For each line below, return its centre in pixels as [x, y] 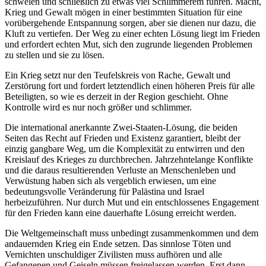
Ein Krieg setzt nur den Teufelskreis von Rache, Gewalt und [118, 75]
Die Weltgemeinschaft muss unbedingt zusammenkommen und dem [132, 233]
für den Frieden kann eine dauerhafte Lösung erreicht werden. [121, 213]
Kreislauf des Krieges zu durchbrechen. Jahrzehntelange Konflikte [129, 159]
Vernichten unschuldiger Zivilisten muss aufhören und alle [113, 254]
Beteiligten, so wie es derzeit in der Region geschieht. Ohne [116, 96]
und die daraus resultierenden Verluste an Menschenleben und [120, 170]
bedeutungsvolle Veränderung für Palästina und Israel [104, 191]
